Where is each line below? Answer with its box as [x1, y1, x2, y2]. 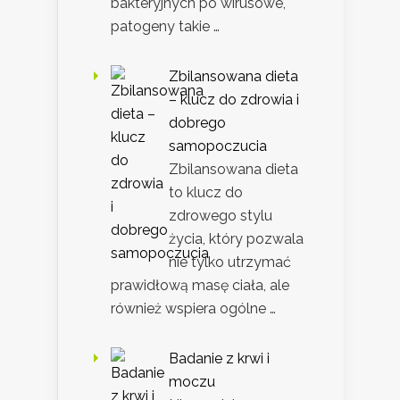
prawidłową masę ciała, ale [111, 277, 289, 295]
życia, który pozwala [169, 230, 304, 248]
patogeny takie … [111, 18, 220, 36]
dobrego [169, 114, 226, 132]
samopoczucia [169, 137, 267, 155]
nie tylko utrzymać [169, 254, 291, 271]
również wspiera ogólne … [111, 300, 276, 318]
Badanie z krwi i [169, 350, 270, 368]
